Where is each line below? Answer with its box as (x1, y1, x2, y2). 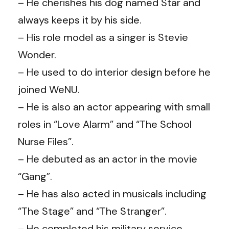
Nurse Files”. (18, 134, 74, 148)
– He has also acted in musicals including (18, 187, 207, 200)
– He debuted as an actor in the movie (18, 152, 197, 166)
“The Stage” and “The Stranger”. (18, 204, 167, 218)
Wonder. (18, 48, 56, 61)
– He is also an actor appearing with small (18, 100, 210, 113)
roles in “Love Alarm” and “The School (18, 117, 192, 131)
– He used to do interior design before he (18, 65, 211, 79)
